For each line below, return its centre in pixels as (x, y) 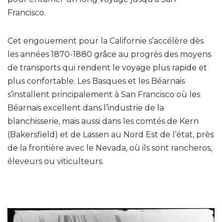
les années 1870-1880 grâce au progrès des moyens (109, 54)
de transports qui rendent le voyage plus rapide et (107, 67)
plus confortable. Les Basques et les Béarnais (96, 81)
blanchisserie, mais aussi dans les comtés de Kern (103, 121)
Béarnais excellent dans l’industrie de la (86, 108)
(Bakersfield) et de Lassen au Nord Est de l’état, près (111, 134)
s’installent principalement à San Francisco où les (104, 94)
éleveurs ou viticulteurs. (55, 161)
